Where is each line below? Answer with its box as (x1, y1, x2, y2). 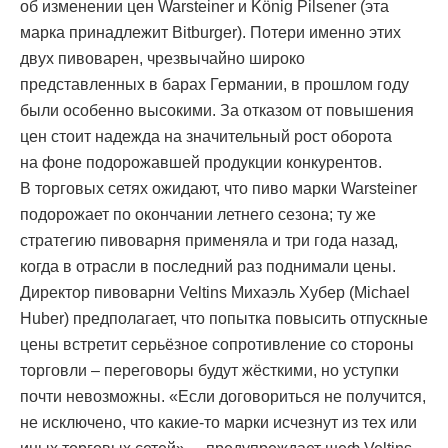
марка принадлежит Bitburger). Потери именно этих (20, 24, 401, 42)
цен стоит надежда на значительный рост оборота (20, 128, 392, 146)
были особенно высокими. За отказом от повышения (20, 102, 414, 120)
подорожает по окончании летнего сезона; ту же (20, 206, 376, 224)
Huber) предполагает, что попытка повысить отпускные (20, 310, 428, 328)
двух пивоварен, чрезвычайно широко (20, 50, 305, 68)
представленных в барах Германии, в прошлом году (20, 76, 409, 94)
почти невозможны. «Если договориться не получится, (20, 388, 426, 406)
